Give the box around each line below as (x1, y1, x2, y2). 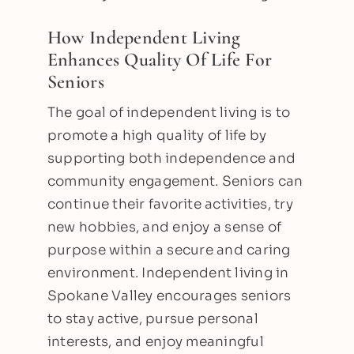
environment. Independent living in (47, 264, 289, 281)
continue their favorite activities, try (47, 195, 293, 213)
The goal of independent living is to (47, 104, 291, 121)
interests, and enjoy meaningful (47, 333, 264, 350)
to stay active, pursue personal (47, 310, 258, 327)
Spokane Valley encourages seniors (47, 287, 292, 304)
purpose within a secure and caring (47, 241, 291, 258)
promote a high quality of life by (47, 126, 267, 144)
